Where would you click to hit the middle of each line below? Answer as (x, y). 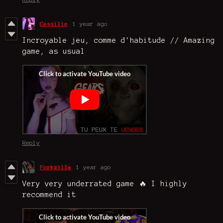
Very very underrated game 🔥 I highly (105, 184)
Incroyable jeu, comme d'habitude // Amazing (119, 41)
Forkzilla (56, 167)
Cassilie (54, 24)
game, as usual (54, 52)
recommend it (52, 195)
